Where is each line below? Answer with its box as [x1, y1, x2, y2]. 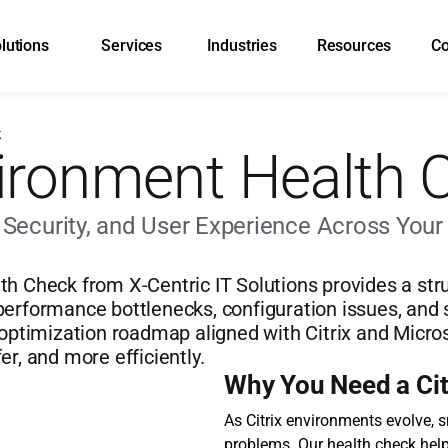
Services [101, 36, 163, 55]
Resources [316, 36, 392, 55]
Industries [206, 36, 277, 55]
